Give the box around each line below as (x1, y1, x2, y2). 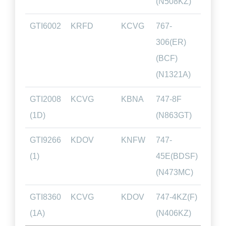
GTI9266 (29, 136, 61, 144)
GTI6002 (29, 22, 61, 30)
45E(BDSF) (155, 152, 198, 160)
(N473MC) (155, 168, 193, 177)
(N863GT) (155, 111, 192, 120)
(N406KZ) (155, 209, 191, 217)
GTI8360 (29, 193, 61, 201)
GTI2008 (29, 95, 61, 103)
